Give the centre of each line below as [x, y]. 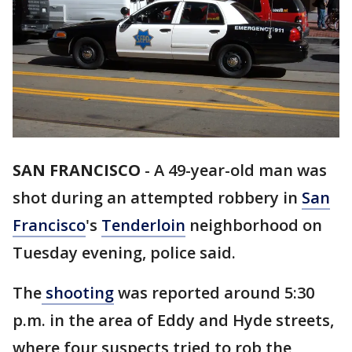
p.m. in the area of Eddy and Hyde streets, [173, 321]
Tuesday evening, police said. [124, 253]
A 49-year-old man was [240, 170]
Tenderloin [143, 225]
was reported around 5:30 [214, 293]
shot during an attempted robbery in [157, 198]
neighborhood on [254, 225]
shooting [78, 293]
